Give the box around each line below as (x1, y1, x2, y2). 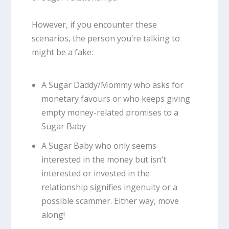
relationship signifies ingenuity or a (41, 181, 177, 193)
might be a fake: (32, 46, 94, 58)
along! (41, 209, 65, 220)
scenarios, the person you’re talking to (32, 32, 180, 44)
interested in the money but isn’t (41, 153, 166, 165)
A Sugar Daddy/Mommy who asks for (41, 79, 184, 90)
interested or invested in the (41, 167, 150, 179)
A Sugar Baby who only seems (41, 140, 156, 151)
